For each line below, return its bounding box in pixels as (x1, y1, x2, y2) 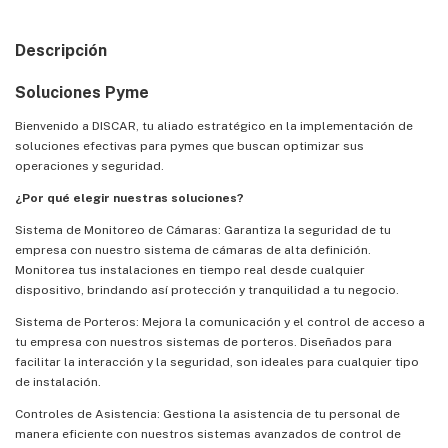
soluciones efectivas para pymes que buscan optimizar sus (15, 138, 364, 153)
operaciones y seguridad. (15, 158, 164, 173)
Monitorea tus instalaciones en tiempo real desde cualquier (15, 262, 365, 277)
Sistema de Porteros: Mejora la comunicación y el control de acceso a (15, 314, 425, 329)
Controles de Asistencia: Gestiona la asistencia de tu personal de (15, 406, 400, 421)
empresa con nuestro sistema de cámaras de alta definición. (15, 242, 371, 257)
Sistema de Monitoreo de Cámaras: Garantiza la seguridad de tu (15, 222, 391, 237)
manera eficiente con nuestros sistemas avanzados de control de (15, 426, 401, 441)
